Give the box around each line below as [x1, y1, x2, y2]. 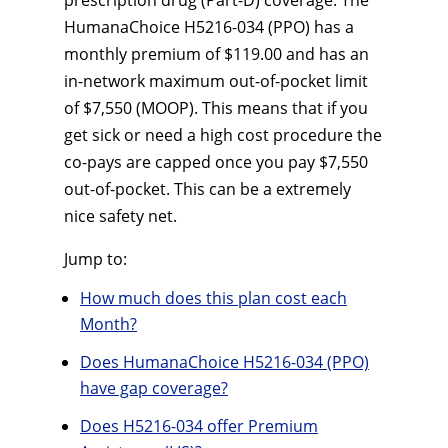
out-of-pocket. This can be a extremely [64, 178, 351, 200]
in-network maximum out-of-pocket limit [64, 70, 368, 92]
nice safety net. [64, 205, 177, 227]
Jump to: [64, 248, 127, 270]
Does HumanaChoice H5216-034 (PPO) [80, 351, 369, 373]
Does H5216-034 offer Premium [80, 415, 318, 437]
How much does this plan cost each [80, 287, 347, 309]
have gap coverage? [80, 377, 228, 399]
